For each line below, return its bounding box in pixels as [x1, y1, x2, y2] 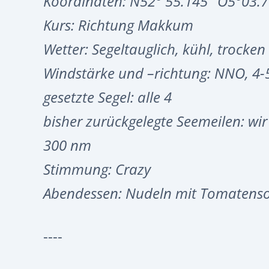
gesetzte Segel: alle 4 [43, 87, 172, 107]
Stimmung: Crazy [43, 159, 151, 180]
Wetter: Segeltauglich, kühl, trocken [43, 39, 265, 59]
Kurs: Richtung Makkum [43, 15, 193, 35]
